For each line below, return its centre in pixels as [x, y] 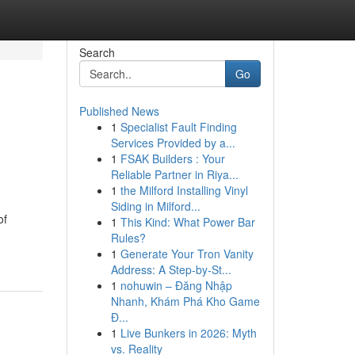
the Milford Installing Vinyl [184, 190]
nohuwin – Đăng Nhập [176, 285]
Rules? [128, 238]
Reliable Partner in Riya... [174, 174]
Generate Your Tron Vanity [187, 254]
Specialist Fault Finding [178, 127]
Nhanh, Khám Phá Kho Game [185, 301]
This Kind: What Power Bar [187, 222]
